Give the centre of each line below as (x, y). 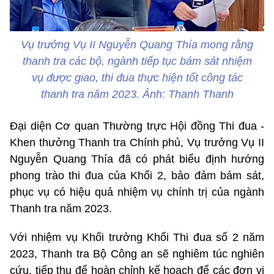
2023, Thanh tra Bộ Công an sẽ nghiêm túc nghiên (137, 254)
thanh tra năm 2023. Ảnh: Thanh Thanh (137, 94)
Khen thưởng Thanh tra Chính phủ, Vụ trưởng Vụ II (137, 142)
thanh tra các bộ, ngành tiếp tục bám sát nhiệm (137, 61)
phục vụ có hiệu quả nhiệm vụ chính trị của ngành (137, 192)
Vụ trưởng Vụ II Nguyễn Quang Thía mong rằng (137, 44)
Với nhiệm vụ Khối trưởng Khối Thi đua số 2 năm (137, 237)
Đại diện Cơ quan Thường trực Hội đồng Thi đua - (137, 126)
